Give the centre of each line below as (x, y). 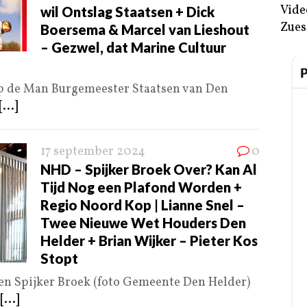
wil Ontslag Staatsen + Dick (127, 12)
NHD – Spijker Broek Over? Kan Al (149, 170)
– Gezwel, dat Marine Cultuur (133, 48)
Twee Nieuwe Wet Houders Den (143, 223)
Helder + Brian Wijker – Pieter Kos (149, 241)
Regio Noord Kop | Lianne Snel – (143, 205)
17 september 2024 (93, 152)
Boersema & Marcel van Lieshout (145, 30)
